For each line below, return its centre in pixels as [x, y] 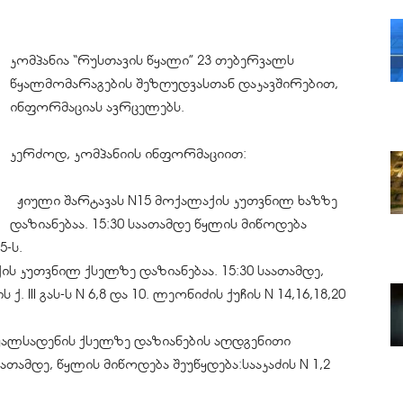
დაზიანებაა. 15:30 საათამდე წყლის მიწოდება [158, 224]
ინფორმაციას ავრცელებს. [97, 107]
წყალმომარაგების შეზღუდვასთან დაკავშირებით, [174, 84]
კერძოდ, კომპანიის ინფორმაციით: [128, 154]
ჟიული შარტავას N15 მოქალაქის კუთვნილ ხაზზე [174, 201]
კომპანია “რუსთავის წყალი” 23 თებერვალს [152, 60]
